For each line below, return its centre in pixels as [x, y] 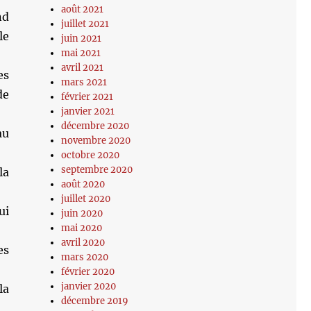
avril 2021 [83, 68]
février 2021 [87, 97]
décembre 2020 [95, 126]
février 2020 [88, 272]
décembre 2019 [95, 301]
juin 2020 [82, 213]
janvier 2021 [88, 111]
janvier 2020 [89, 286]
